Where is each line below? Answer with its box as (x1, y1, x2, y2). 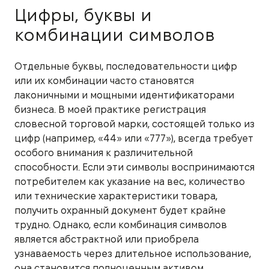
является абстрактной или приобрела (14, 234, 199, 244)
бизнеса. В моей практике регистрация (14, 104, 206, 115)
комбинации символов (14, 25, 214, 44)
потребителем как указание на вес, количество (14, 176, 245, 187)
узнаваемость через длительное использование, (14, 248, 251, 259)
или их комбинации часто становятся (14, 75, 194, 86)
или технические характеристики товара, (14, 190, 217, 201)
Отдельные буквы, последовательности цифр (14, 61, 237, 71)
